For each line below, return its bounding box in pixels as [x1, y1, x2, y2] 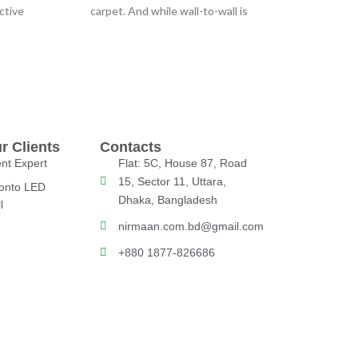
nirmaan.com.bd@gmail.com [117, 219, 264, 233]
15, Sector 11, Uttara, [117, 174, 226, 188]
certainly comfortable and [105, 22, 233, 36]
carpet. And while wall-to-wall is [90, 4, 249, 18]
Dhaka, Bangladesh [117, 193, 217, 206]
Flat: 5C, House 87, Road [117, 156, 247, 169]
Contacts [100, 138, 162, 155]
